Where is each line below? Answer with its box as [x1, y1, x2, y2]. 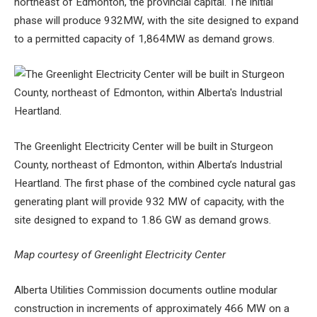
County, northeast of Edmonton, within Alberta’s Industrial [14, 158, 282, 171]
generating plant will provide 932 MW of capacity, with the [14, 195, 284, 208]
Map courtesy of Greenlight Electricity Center [14, 248, 226, 262]
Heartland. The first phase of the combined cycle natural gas [14, 176, 296, 190]
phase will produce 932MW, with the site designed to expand [14, 14, 299, 28]
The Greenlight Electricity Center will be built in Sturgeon [14, 139, 273, 153]
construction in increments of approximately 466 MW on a [14, 301, 289, 315]
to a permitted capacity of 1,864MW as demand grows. [14, 33, 275, 46]
